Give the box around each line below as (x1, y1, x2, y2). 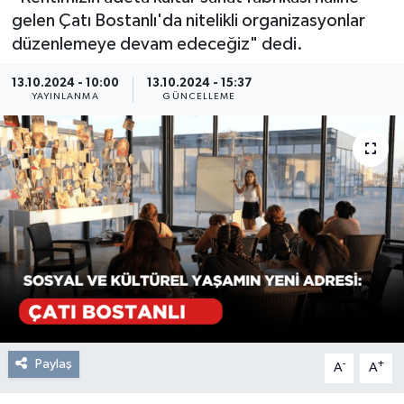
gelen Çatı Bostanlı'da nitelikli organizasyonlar (11, 12, 365, 31)
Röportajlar (48, 70, 136, 86)
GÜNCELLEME (162, 92, 236, 101)
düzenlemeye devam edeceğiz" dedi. (11, 35, 303, 54)
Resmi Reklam (48, 24, 150, 40)
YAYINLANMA (31, 92, 99, 101)
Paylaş (34, 357, 72, 371)
